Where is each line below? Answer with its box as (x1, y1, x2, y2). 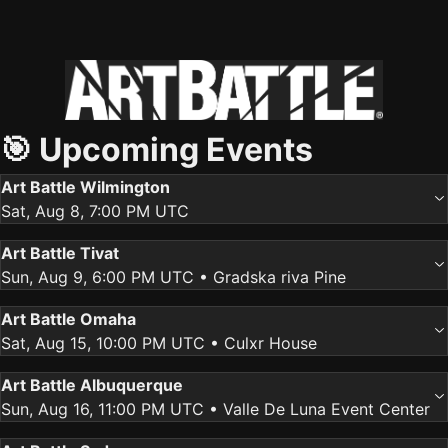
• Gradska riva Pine (194, 267, 346, 287)
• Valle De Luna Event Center (204, 399, 430, 419)
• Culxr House (205, 333, 317, 353)
